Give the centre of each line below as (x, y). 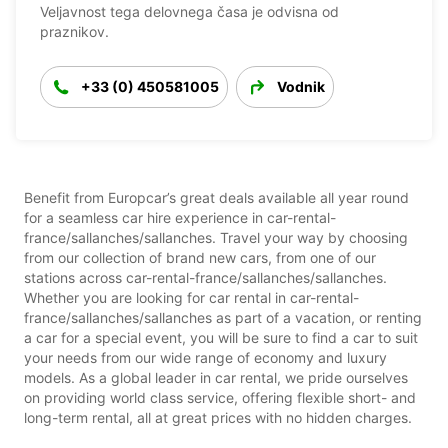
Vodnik (301, 86)
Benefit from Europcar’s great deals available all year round (216, 197)
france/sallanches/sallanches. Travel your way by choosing (216, 237)
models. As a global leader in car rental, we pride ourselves (216, 377)
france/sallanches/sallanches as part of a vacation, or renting (223, 317)
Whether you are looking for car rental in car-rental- (191, 297)
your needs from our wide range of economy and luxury (205, 357)
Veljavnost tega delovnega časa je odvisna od (189, 11)
